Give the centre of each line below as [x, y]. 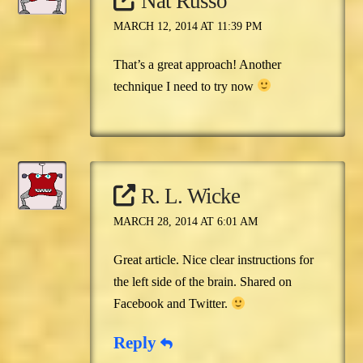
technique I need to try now [185, 86]
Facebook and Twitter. [172, 304]
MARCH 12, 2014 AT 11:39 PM [187, 26]
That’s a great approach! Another [197, 64]
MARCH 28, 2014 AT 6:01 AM [185, 222]
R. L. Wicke [190, 196]
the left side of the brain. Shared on [202, 282]
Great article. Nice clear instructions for [213, 260]
